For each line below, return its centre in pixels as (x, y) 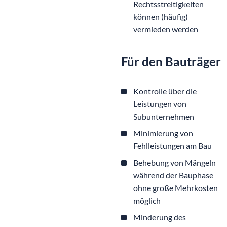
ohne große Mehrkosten (176, 188)
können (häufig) (161, 16)
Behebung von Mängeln (175, 163)
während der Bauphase (173, 175)
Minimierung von (163, 133)
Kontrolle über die (165, 91)
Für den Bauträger (171, 62)
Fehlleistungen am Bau (173, 146)
